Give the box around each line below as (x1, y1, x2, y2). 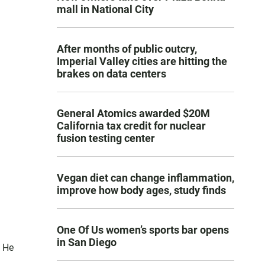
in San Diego (57, 236, 117, 249)
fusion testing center (57, 132, 155, 145)
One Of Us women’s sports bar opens (57, 224, 229, 237)
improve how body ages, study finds (57, 184, 226, 197)
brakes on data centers (57, 67, 166, 80)
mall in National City (57, 3, 154, 16)
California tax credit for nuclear (57, 119, 206, 132)
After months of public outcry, (57, 43, 197, 56)
